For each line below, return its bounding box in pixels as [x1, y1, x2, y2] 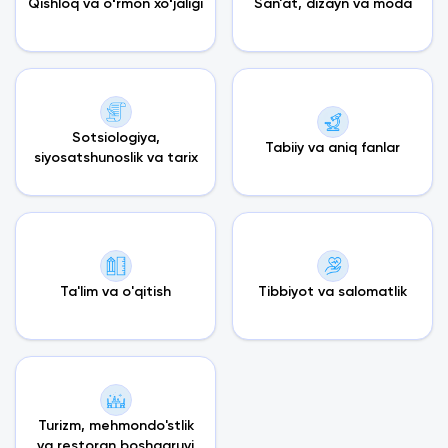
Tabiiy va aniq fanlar [265, 141, 400, 155]
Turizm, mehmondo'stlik [37, 419, 194, 433]
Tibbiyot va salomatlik [258, 285, 407, 299]
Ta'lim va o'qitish [60, 285, 171, 299]
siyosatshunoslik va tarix [33, 151, 198, 165]
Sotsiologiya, [71, 131, 160, 145]
